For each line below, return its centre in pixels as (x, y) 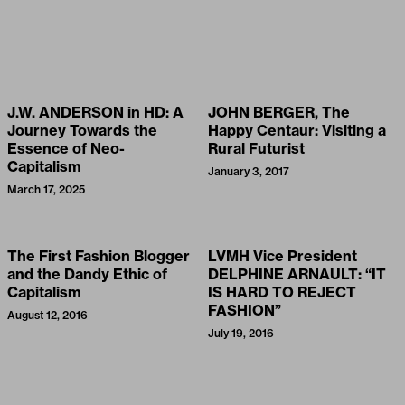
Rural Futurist (256, 149)
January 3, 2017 (249, 172)
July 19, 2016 (241, 334)
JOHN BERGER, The (279, 113)
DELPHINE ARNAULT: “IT (297, 274)
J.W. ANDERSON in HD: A (95, 113)
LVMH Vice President (283, 256)
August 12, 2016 (47, 316)
